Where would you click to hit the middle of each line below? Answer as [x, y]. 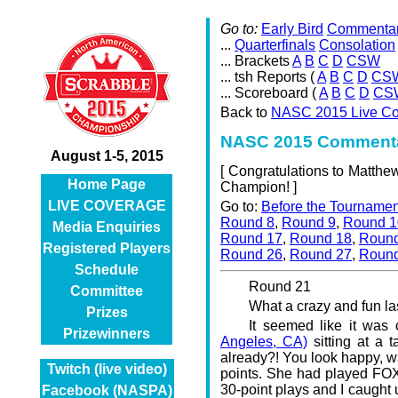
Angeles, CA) [264, 341]
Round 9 [309, 222]
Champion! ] [259, 187]
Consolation [357, 45]
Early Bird [292, 29]
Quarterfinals [275, 45]
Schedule [107, 270]
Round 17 [251, 238]
